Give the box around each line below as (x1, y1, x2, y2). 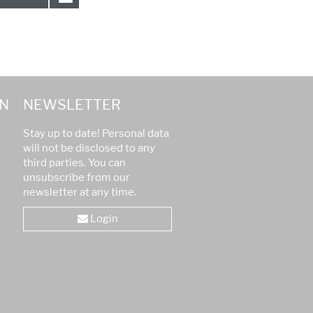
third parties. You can (23, 156, 126, 170)
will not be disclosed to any (23, 142, 156, 155)
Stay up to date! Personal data (23, 127, 170, 140)
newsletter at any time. (23, 186, 137, 199)
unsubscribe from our (23, 171, 131, 184)
